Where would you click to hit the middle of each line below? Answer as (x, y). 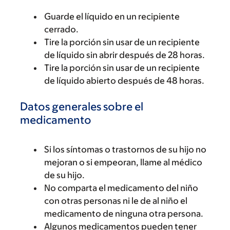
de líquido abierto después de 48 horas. (124, 81)
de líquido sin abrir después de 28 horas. (124, 55)
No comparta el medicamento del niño (121, 188)
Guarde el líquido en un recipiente (112, 16)
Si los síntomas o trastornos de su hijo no (125, 149)
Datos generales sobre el (82, 107)
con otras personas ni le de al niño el (116, 201)
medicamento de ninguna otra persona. (124, 214)
